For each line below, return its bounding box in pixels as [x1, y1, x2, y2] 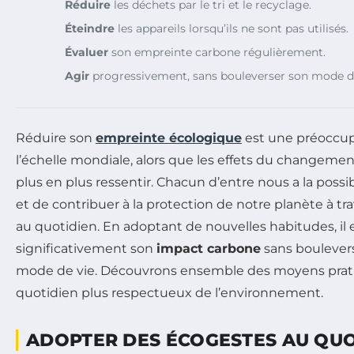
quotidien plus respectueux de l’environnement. [16, 284, 323, 300]
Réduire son [16, 130, 96, 145]
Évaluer [65, 44, 108, 59]
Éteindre [65, 21, 115, 36]
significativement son [16, 240, 156, 256]
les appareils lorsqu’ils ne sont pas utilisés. [115, 21, 348, 36]
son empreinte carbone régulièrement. [108, 44, 326, 59]
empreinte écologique [96, 130, 242, 145]
